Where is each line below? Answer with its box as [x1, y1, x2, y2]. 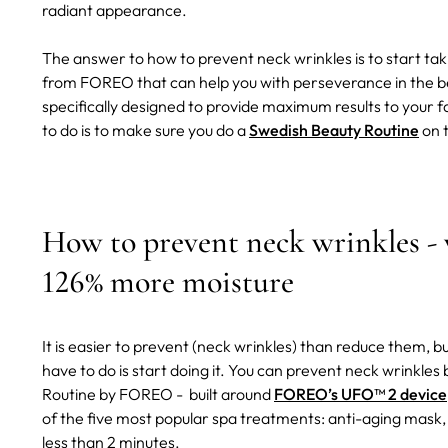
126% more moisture [42, 262, 294, 302]
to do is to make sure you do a [42, 120, 249, 141]
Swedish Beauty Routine [249, 120, 419, 141]
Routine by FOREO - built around [42, 384, 274, 405]
